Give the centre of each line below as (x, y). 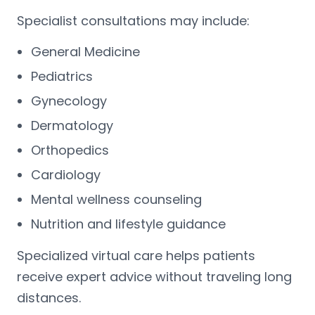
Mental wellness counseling (116, 199)
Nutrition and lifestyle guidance (128, 224)
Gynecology (69, 101)
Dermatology (72, 125)
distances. (49, 297)
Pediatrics (62, 76)
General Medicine (85, 51)
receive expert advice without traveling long (154, 276)
